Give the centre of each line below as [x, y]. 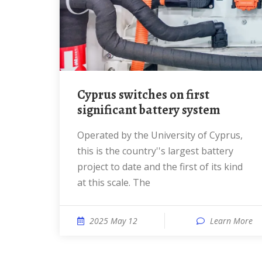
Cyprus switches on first [81, 95]
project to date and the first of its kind [160, 167]
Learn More [231, 221]
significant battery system [149, 110]
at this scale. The [114, 182]
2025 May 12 [113, 221]
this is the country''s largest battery [155, 151]
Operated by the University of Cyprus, [81, 135]
